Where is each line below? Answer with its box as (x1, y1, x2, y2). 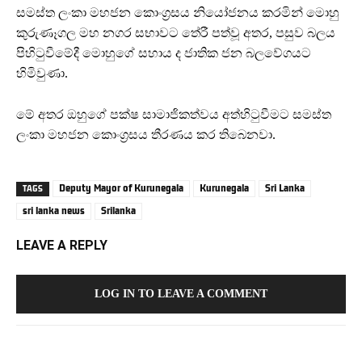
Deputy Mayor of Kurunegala (59, 182, 183, 195)
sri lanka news (23, 204, 85, 217)
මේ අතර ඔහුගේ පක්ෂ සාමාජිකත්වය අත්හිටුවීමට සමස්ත (16, 107, 331, 121)
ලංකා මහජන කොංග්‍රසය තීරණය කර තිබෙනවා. (16, 128, 276, 141)
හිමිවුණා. (16, 66, 68, 80)
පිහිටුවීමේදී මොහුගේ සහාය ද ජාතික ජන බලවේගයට (16, 46, 311, 60)
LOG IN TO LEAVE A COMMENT (95, 288, 267, 300)
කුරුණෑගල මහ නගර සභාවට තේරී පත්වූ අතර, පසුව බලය (16, 26, 335, 40)
